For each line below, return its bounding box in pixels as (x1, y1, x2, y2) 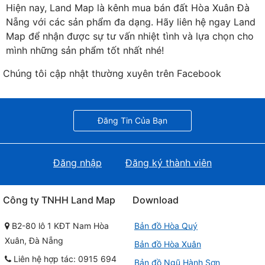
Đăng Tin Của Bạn (98, 115, 167, 125)
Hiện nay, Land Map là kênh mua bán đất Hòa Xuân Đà (6, 2, 250, 14)
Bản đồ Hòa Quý (134, 221, 198, 231)
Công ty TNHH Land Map (3, 194, 115, 206)
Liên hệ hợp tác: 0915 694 (11, 254, 117, 264)
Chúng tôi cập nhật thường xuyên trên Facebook (3, 67, 221, 79)
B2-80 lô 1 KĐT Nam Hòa (9, 221, 109, 231)
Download (132, 194, 179, 206)
